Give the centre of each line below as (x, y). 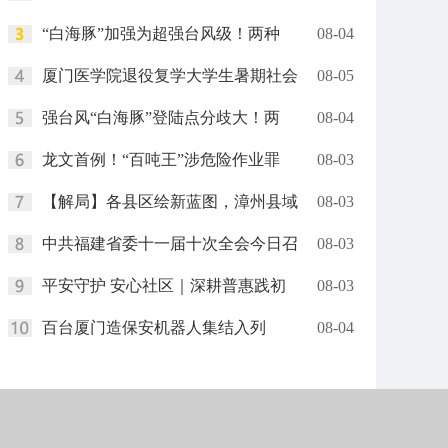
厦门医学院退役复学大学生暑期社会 (170, 75)
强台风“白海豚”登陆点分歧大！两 (161, 117)
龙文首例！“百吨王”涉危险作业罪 (161, 159)
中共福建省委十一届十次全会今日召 (170, 243)
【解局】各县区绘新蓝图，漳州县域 (170, 201)
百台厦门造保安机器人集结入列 (154, 327)
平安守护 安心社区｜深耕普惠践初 (164, 285)
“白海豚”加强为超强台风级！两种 (161, 33)
